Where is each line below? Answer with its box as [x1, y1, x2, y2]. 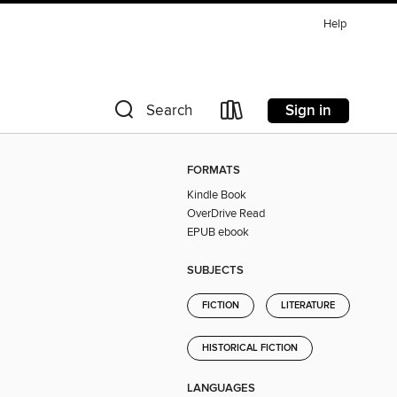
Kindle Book [187, 188, 246, 203]
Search [146, 101, 192, 121]
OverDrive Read [187, 206, 265, 222]
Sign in [285, 100, 331, 121]
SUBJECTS [187, 262, 244, 278]
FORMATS [187, 163, 240, 179]
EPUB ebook [187, 225, 249, 240]
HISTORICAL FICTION [202, 341, 298, 354]
